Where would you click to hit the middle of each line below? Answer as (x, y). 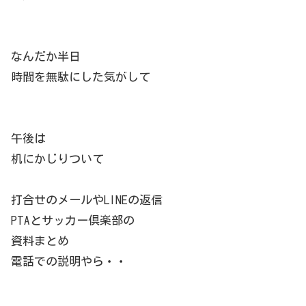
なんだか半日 (46, 57)
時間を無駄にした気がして (81, 77)
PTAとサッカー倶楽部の (73, 221)
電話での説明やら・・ (69, 262)
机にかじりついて (57, 159)
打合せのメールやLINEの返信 (87, 200)
